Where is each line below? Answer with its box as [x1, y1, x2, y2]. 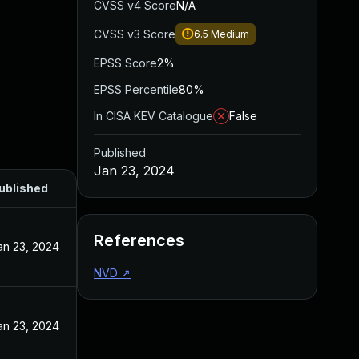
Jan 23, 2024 [94, 163, 175, 179]
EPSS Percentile [94, 83, 179, 96]
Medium [211, 28, 249, 40]
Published [94, 146, 146, 159]
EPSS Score [94, 56, 157, 70]
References [94, 231, 184, 250]
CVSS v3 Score [94, 27, 175, 41]
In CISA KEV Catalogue [94, 109, 213, 123]
